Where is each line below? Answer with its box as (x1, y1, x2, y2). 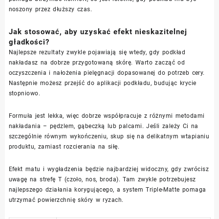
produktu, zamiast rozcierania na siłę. (8, 143, 120, 150)
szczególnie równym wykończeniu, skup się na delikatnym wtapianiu (8, 132, 210, 140)
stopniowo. (8, 89, 41, 97)
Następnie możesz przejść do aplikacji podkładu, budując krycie (8, 79, 197, 87)
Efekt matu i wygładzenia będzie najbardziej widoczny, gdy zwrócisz (8, 165, 209, 173)
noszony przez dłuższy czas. (8, 5, 92, 13)
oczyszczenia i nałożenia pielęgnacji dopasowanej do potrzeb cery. (8, 69, 205, 76)
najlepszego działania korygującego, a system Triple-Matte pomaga (8, 186, 206, 193)
